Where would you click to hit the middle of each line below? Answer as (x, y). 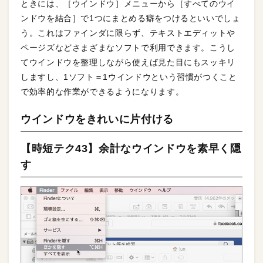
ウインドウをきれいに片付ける (97, 119)
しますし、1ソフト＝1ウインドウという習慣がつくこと (129, 77)
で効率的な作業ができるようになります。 (102, 92)
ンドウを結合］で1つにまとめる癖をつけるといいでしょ (131, 18)
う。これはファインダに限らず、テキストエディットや (128, 33)
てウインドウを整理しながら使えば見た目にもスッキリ (128, 63)
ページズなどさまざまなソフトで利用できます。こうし (128, 48)
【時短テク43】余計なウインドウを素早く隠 (131, 149)
